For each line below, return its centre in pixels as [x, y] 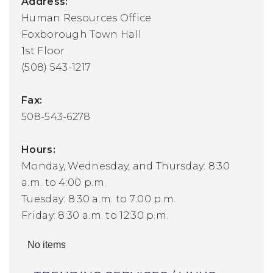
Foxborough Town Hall [81, 34]
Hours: [40, 149]
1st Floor [43, 51]
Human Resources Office [87, 18]
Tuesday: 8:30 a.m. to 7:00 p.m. [99, 199]
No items [47, 244]
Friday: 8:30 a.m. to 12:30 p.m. [95, 215]
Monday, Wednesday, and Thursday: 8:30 [126, 166]
